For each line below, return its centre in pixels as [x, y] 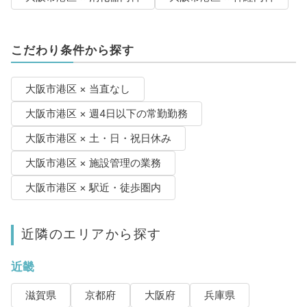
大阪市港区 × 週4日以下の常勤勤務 [106, 114]
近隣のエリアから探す [91, 234]
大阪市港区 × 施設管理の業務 [93, 163]
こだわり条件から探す [72, 50]
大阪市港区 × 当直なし [77, 89]
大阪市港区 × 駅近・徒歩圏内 [93, 188]
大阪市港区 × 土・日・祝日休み [98, 139]
